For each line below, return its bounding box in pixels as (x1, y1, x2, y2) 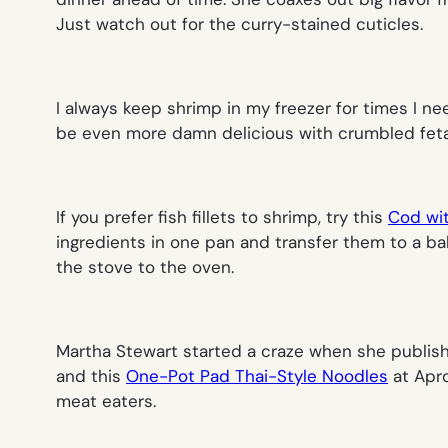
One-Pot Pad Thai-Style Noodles (126, 364, 388, 387)
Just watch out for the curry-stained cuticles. (56, 12, 423, 35)
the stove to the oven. (56, 255, 234, 278)
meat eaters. (56, 389, 156, 412)
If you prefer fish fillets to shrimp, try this (56, 205, 388, 228)
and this (56, 364, 126, 387)
